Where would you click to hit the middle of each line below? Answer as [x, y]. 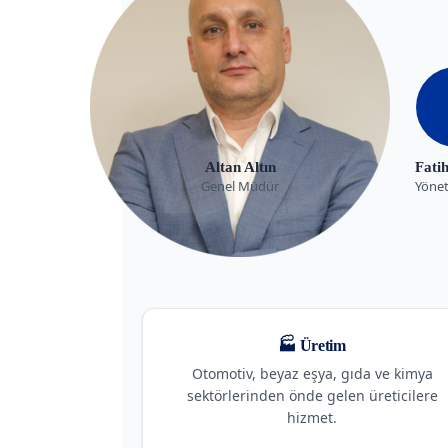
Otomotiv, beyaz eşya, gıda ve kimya [312, 373]
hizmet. [312, 417]
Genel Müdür [240, 185]
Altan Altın [240, 166]
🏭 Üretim [312, 345]
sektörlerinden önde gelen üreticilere [312, 395]
